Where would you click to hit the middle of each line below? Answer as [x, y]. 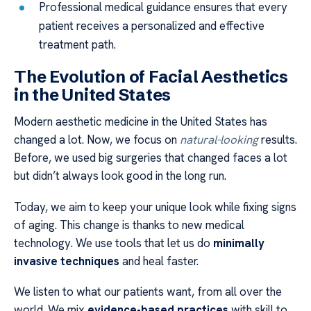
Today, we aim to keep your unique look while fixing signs [155, 207]
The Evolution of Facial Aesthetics [151, 77]
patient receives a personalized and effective [152, 26]
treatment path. [78, 45]
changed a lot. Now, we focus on [97, 140]
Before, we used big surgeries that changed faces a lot [151, 158]
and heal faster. [159, 261]
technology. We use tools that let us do [114, 243]
